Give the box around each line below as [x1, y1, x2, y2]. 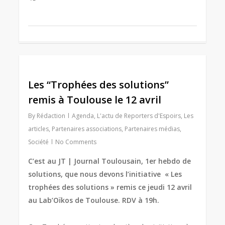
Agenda [72, 111, 94, 120]
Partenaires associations [52, 125, 122, 133]
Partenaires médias [125, 125, 180, 133]
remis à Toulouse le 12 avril [28, 93, 162, 106]
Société [28, 138, 49, 146]
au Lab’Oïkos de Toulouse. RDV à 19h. [28, 195, 160, 205]
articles [28, 125, 49, 133]
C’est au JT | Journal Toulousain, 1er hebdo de [28, 156, 191, 166]
